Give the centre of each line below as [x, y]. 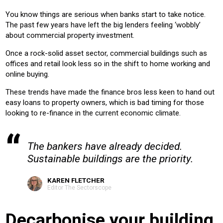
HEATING [182, 55]
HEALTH [180, 10]
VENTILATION [40, 68]
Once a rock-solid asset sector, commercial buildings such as [106, 53]
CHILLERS [100, 55]
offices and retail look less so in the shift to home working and [108, 63]
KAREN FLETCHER [76, 180]
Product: [32, 44]
